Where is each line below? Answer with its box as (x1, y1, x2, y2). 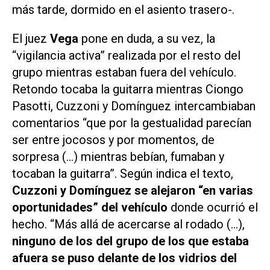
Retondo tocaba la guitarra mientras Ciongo (12, 82, 243, 97)
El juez (12, 31, 50, 46)
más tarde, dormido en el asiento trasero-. (12, 2, 234, 17)
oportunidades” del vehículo (12, 200, 168, 215)
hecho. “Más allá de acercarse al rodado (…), (12, 217, 245, 232)
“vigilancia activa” (12, 48, 105, 63)
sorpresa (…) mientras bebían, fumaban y (12, 149, 224, 165)
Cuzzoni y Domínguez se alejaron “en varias (12, 183, 253, 198)
